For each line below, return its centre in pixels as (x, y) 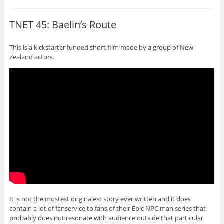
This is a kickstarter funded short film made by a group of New (101, 47)
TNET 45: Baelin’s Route (63, 25)
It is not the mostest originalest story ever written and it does (100, 199)
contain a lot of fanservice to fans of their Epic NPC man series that (107, 208)
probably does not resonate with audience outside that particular (106, 218)
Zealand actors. (32, 57)
